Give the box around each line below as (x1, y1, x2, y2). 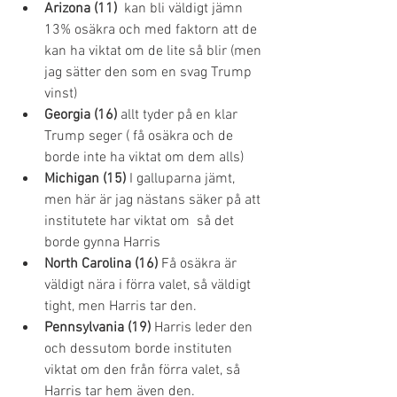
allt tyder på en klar (117, 106, 241, 124)
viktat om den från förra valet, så (44, 362, 244, 379)
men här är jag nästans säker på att (44, 191, 264, 209)
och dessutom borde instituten (44, 340, 236, 358)
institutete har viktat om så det (44, 213, 237, 230)
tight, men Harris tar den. (44, 298, 197, 315)
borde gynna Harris (44, 234, 160, 252)
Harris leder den (151, 319, 256, 337)
